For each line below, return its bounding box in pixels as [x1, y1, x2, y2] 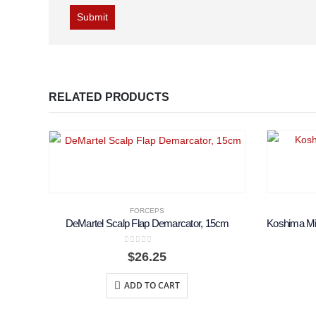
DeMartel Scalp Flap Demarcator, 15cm [65, 217, 229, 229]
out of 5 [128, 246, 165, 255]
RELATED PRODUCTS [49, 90, 169, 103]
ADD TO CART [124, 279, 180, 292]
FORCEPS [130, 206, 164, 214]
